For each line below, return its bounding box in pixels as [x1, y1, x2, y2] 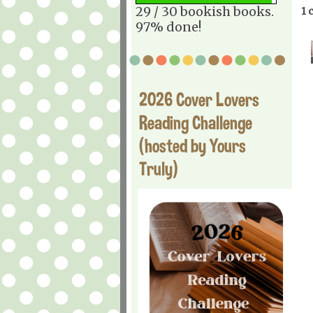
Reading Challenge [139, 110, 252, 134]
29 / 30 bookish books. [136, 3, 274, 20]
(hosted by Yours [139, 133, 246, 157]
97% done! [136, 18, 201, 35]
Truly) [139, 156, 178, 180]
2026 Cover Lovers [139, 87, 259, 111]
